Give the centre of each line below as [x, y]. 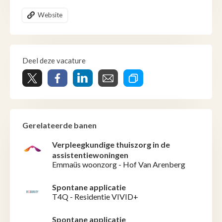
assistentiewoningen [90, 155]
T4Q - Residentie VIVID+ [95, 197]
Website [50, 15]
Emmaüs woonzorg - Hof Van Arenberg [119, 165]
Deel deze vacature [54, 61]
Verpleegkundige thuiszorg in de [111, 145]
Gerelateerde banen [59, 125]
